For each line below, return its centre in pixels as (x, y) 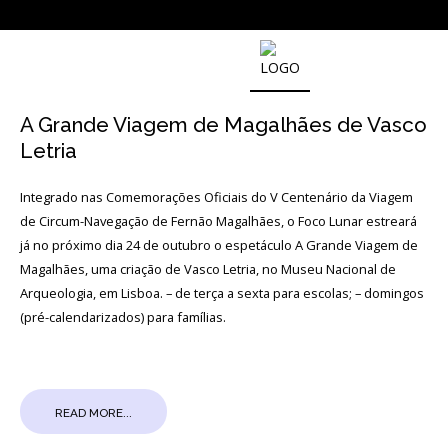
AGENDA (52, 253)
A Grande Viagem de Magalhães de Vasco (223, 125)
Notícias (73, 174)
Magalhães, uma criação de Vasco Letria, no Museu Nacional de (208, 269)
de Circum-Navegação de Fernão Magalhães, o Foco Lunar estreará (218, 221)
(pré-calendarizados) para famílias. (123, 317)
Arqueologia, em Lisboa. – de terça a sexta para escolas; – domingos (222, 293)
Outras (68, 159)
